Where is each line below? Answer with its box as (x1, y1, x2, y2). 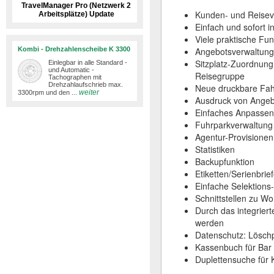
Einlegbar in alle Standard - (48, 59, 127, 66)
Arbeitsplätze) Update (38, 10, 114, 18)
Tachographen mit (48, 73, 102, 81)
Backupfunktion (195, 155, 254, 168)
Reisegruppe (195, 70, 245, 82)
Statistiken (195, 143, 235, 155)
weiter (79, 88, 99, 97)
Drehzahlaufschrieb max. (48, 81, 123, 88)
